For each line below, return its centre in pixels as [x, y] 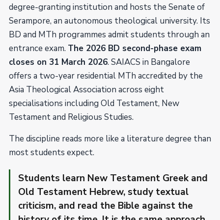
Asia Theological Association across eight [86, 90]
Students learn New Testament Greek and [113, 178]
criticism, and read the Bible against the [106, 206]
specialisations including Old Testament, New [94, 103]
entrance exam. [38, 48]
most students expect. [52, 152]
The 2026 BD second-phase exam [135, 48]
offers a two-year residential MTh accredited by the [106, 76]
